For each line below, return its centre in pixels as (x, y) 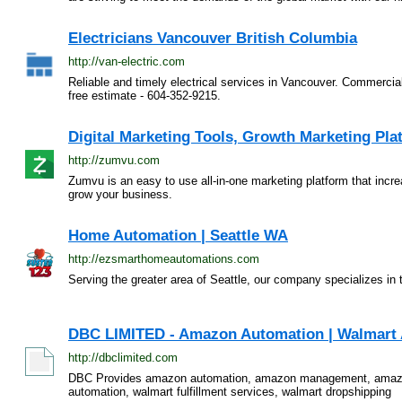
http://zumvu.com (114, 160)
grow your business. (120, 194)
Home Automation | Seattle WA (178, 236)
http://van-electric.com (127, 61)
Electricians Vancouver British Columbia (213, 38)
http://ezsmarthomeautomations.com (164, 259)
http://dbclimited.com (123, 358)
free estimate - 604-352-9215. (144, 96)
